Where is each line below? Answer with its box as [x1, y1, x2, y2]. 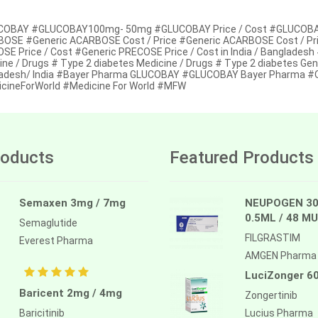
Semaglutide [18, 216, 77, 229]
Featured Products [170, 147, 314, 168]
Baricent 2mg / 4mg [18, 286, 122, 300]
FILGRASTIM [245, 231, 300, 243]
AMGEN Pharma [245, 249, 317, 261]
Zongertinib [245, 289, 297, 301]
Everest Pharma [18, 234, 93, 246]
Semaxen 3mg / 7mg [18, 196, 126, 209]
